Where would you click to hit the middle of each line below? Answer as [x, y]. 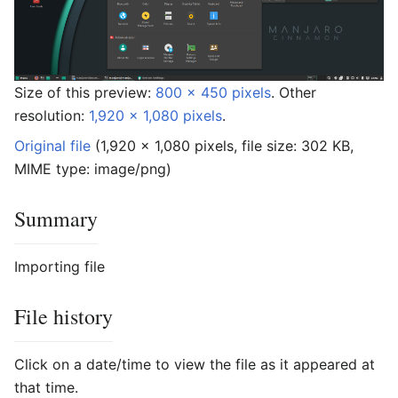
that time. [46, 387]
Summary [56, 219]
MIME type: [54, 169]
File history [64, 316]
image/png [130, 169]
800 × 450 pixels [213, 92]
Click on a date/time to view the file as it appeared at [195, 364]
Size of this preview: [85, 92]
